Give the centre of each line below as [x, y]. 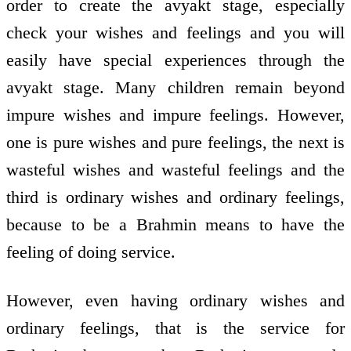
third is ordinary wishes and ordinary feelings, [175, 197]
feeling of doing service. [91, 251]
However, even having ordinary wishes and [175, 301]
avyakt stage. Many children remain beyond [175, 87]
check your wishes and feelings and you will [175, 32]
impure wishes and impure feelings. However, [175, 114]
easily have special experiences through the [175, 60]
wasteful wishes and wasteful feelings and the [175, 169]
